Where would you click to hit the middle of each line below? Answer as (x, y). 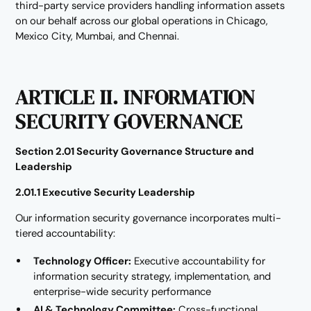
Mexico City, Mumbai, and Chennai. (98, 36)
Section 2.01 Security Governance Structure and (135, 152)
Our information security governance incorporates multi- (149, 218)
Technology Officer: (83, 261)
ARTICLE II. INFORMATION (136, 97)
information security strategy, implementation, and (152, 277)
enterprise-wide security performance (123, 292)
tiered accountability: (66, 233)
